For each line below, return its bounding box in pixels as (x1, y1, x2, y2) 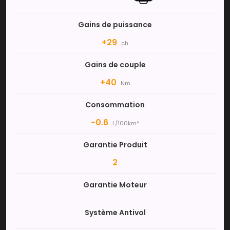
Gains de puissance (78, 20, 152, 30)
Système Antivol (84, 207, 146, 218)
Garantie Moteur (83, 180, 147, 190)
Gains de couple (84, 60, 146, 70)
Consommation (85, 100, 145, 110)
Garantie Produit (83, 140, 147, 150)
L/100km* (112, 119, 139, 127)
